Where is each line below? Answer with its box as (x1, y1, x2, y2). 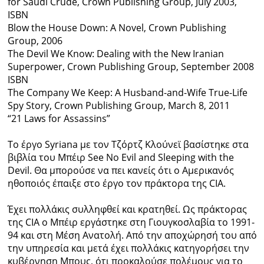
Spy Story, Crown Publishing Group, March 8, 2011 (7, 99, 230, 113)
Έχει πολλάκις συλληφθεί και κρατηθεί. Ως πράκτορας (7, 203, 247, 216)
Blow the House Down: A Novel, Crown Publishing (7, 21, 226, 35)
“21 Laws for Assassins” (7, 112, 110, 126)
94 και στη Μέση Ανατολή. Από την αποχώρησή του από (7, 229, 257, 242)
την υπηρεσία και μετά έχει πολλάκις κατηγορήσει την (7, 242, 249, 255)
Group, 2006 (7, 34, 62, 48)
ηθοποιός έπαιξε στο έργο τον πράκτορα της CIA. (7, 177, 226, 190)
